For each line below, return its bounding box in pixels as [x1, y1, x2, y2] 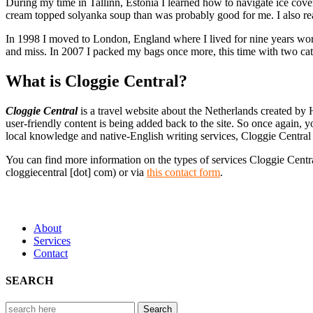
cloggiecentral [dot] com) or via [6, 166, 147, 178]
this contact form [147, 166, 220, 178]
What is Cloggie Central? [6, 71, 187, 90]
